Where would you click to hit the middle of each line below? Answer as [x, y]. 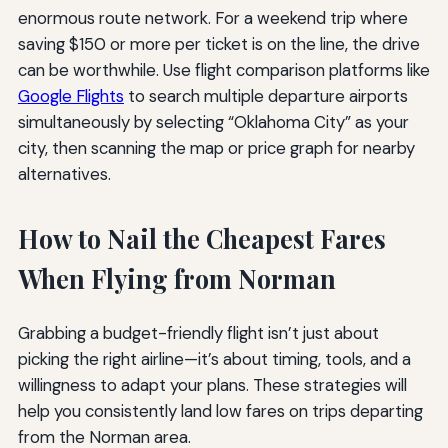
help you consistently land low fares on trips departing [220, 411]
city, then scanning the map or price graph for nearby [216, 148]
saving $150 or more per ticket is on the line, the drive [218, 44]
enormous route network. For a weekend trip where [212, 18]
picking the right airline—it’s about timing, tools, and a [214, 359]
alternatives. [64, 174]
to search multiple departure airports [265, 96]
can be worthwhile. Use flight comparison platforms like [223, 70]
